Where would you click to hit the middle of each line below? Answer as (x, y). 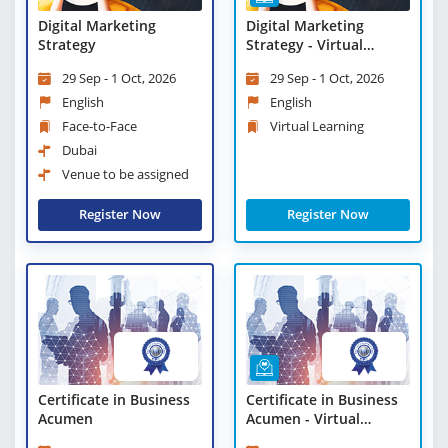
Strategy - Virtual (304, 45)
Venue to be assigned (125, 174)
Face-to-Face (99, 126)
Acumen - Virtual (303, 418)
